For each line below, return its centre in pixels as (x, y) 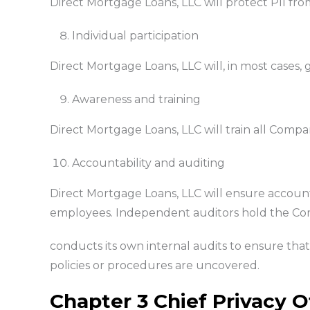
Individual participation (135, 35)
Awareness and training (136, 99)
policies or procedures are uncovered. (154, 265)
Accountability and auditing (148, 163)
